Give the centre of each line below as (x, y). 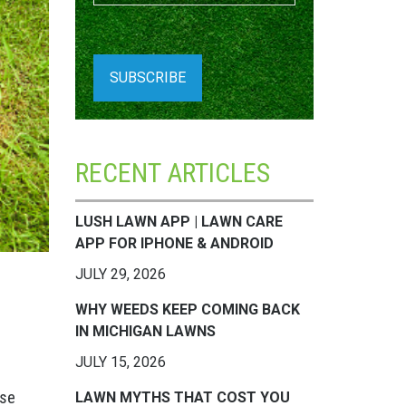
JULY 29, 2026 (120, 274)
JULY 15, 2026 (120, 362)
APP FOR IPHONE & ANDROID (174, 243)
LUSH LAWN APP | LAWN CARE (179, 222)
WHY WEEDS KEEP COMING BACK (187, 309)
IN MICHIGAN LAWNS (145, 331)
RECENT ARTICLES (172, 173)
